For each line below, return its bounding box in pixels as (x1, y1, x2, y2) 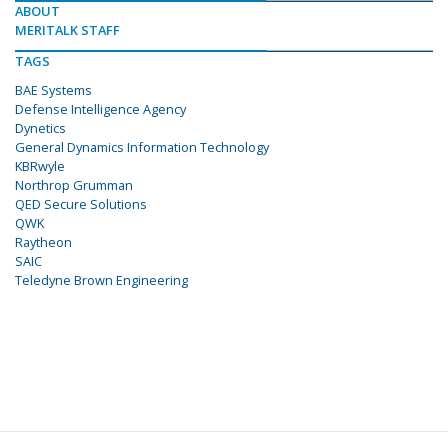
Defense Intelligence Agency (15, 100, 186, 119)
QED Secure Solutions (15, 195, 147, 214)
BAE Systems (15, 81, 92, 100)
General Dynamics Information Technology (15, 138, 269, 157)
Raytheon (15, 233, 72, 252)
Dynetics (15, 119, 66, 138)
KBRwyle (15, 157, 65, 176)
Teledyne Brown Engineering (15, 271, 188, 290)
